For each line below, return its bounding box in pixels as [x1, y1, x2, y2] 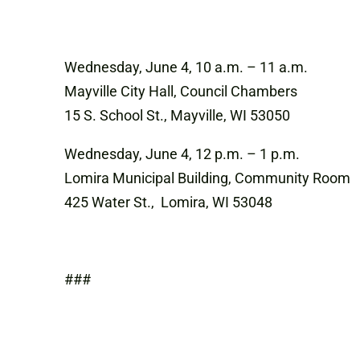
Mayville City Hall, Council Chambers [64, 83, 297, 100]
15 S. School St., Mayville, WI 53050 [64, 107, 290, 125]
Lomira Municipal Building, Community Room [64, 170, 350, 187]
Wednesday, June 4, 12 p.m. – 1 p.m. [64, 145, 300, 163]
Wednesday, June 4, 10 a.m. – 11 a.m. [64, 59, 308, 76]
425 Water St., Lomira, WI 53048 [64, 194, 272, 211]
